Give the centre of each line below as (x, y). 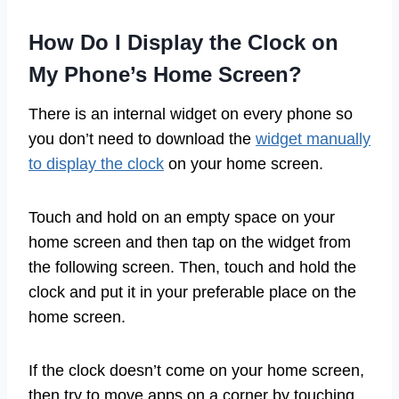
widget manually (313, 139)
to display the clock (96, 164)
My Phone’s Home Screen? (165, 75)
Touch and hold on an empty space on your (182, 218)
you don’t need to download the (142, 139)
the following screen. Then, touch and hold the (192, 268)
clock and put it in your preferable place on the (192, 293)
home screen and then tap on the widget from (190, 243)
